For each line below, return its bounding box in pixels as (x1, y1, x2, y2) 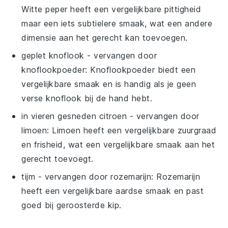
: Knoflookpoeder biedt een (85, 64, 196, 75)
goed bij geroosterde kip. (21, 199, 122, 210)
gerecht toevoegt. (21, 153, 94, 164)
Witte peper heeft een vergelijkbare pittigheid (21, 4, 202, 14)
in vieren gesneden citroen (21, 110, 127, 121)
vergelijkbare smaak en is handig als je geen (21, 78, 196, 89)
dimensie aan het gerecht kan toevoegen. (21, 32, 188, 43)
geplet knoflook (21, 50, 84, 61)
